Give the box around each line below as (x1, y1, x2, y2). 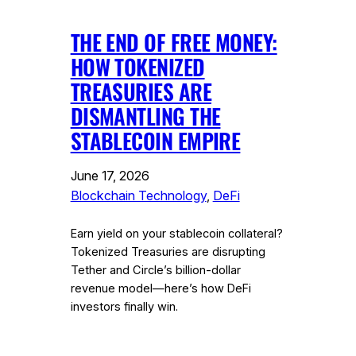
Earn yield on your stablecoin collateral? (70, 226, 283, 241)
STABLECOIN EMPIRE (70, 124, 241, 157)
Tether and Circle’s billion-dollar (70, 262, 241, 277)
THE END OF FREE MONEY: (70, 25, 277, 58)
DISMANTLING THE (70, 99, 221, 132)
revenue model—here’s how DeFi (70, 281, 251, 296)
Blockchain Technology (70, 187, 207, 203)
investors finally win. (70, 299, 178, 314)
